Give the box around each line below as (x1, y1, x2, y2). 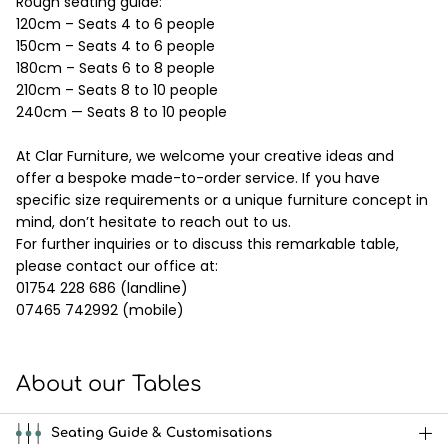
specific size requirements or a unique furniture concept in (16, 190, 428, 211)
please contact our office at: (16, 256, 218, 277)
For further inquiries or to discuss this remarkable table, (16, 234, 399, 255)
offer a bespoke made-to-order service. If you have (16, 168, 380, 189)
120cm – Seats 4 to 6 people (16, 14, 215, 35)
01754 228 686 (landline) (16, 278, 188, 299)
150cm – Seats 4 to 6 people (16, 36, 215, 57)
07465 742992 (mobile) (16, 300, 184, 321)
